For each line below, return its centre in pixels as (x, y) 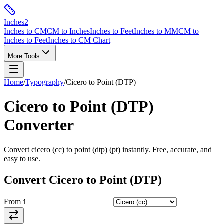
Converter (39, 125)
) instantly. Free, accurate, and (165, 149)
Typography (45, 82)
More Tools (24, 56)
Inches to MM (156, 31)
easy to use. (22, 158)
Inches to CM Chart (79, 40)
